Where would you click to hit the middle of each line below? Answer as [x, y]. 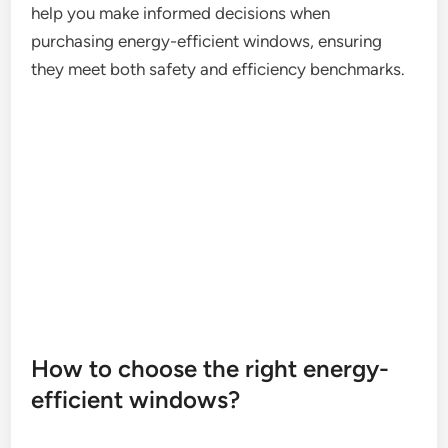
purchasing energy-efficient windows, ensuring [207, 40]
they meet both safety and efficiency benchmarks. [218, 68]
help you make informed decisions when [181, 12]
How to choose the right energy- [210, 369]
